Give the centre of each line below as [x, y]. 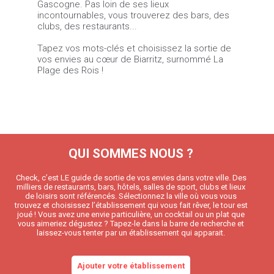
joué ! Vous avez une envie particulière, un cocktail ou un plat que [131, 215]
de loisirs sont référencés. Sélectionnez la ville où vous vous [131, 196]
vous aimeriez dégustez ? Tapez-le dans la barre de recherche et [131, 224]
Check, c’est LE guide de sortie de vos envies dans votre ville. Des [131, 178]
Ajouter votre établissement [131, 266]
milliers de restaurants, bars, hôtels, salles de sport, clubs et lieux [131, 187]
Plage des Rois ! [70, 71]
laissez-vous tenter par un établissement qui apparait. [131, 233]
